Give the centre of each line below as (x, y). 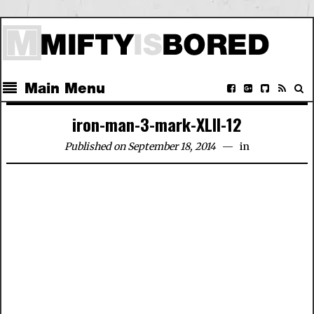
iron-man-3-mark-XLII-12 (157, 124)
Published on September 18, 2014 (140, 146)
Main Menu (65, 89)
